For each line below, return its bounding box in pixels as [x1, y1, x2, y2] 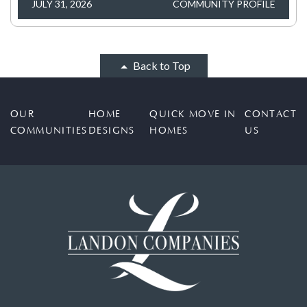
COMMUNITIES [10, 125, 88, 136]
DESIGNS [88, 125, 135, 136]
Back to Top [130, 58, 191, 72]
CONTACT [245, 108, 297, 120]
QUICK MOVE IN [149, 108, 236, 120]
